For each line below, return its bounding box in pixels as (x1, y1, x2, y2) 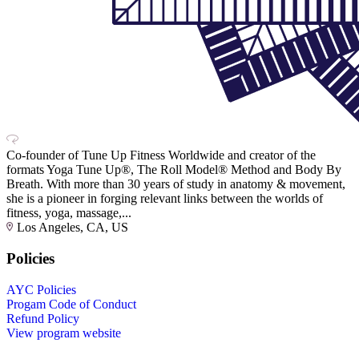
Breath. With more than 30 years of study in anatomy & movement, (6, 177, 345, 192)
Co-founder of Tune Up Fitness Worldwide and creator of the (6, 148, 316, 163)
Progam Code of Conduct (6, 296, 136, 311)
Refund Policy (6, 311, 79, 325)
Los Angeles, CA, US (17, 220, 128, 235)
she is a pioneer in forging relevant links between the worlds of (6, 192, 323, 206)
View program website (6, 325, 121, 340)
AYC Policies (6, 282, 76, 296)
